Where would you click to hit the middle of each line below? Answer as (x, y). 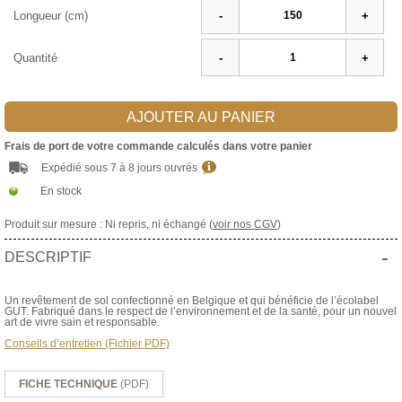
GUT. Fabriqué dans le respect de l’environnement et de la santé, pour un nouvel (201, 312)
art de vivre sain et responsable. (82, 323)
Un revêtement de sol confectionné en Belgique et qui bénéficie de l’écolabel (192, 301)
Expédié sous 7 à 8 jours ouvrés (119, 168)
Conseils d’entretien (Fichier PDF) (87, 344)
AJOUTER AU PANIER (201, 118)
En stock (61, 192)
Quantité (35, 57)
